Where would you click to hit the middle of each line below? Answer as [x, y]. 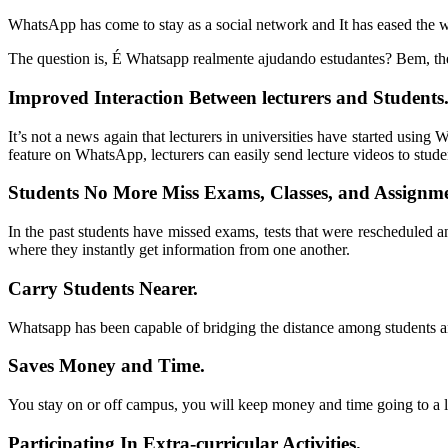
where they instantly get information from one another [177, 250]
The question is [56, 59]
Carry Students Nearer [100, 288]
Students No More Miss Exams [134, 193]
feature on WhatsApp [75, 154]
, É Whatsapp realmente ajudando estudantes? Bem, [269, 59]
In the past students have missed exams [132, 232]
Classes [299, 193]
